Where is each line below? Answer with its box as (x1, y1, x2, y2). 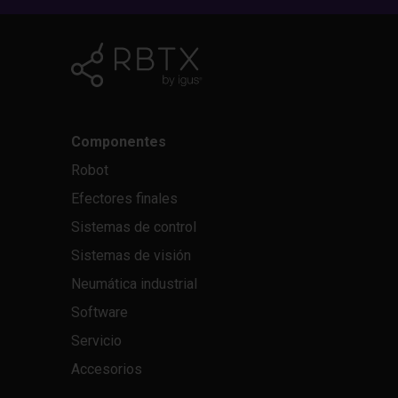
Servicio (71, 332, 122, 349)
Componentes (71, 133, 166, 150)
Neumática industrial (71, 275, 197, 292)
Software (71, 304, 128, 321)
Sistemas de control (71, 219, 196, 235)
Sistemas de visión (71, 247, 191, 264)
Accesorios (71, 361, 142, 378)
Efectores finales (71, 190, 178, 207)
